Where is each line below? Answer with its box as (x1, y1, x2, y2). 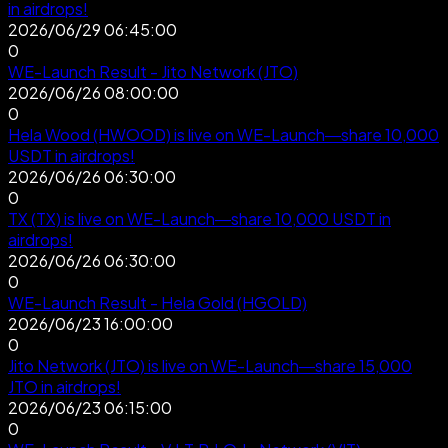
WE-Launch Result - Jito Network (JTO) (8, 60, 298, 82)
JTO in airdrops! (8, 375, 121, 397)
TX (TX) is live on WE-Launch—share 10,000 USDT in (8, 207, 391, 229)
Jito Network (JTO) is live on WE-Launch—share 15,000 (8, 354, 412, 376)
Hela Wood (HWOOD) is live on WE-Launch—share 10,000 (8, 123, 439, 145)
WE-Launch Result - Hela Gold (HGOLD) (8, 291, 307, 313)
